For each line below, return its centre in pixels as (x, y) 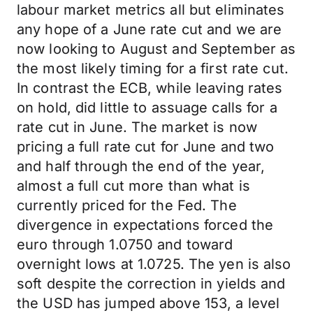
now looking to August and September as (156, 49)
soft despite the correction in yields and (151, 284)
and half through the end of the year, (141, 166)
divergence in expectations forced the (145, 225)
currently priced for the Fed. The (127, 205)
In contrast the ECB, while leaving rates (150, 88)
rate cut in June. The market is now (137, 127)
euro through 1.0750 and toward (125, 245)
